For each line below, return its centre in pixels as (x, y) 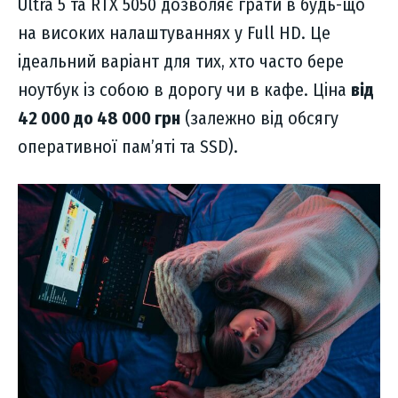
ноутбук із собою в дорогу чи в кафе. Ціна (184, 90)
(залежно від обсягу (259, 119)
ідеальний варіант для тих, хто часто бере (181, 62)
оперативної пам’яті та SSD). (128, 147)
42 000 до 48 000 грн (99, 119)
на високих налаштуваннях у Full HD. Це (174, 33)
